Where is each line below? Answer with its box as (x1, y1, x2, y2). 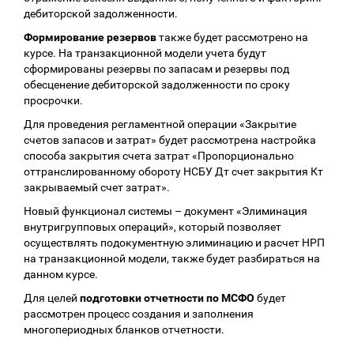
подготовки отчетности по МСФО (80, 292, 254, 305)
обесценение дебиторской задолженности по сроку (24, 78, 290, 92)
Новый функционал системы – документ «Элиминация (24, 205, 307, 218)
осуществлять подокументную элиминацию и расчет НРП (24, 236, 325, 250)
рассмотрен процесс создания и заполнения (24, 307, 254, 321)
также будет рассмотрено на (156, 31, 308, 44)
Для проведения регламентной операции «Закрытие (24, 118, 296, 131)
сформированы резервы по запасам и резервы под (24, 62, 289, 76)
